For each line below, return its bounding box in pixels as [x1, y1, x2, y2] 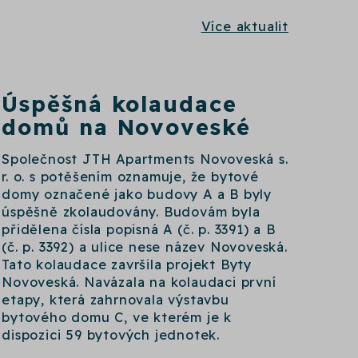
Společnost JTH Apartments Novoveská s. [2, 150, 288, 167]
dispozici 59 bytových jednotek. [2, 326, 221, 343]
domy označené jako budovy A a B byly [2, 185, 272, 202]
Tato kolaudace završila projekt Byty [2, 256, 253, 272]
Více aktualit [201, 18, 288, 35]
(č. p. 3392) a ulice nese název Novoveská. [2, 238, 288, 255]
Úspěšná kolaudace [2, 89, 237, 117]
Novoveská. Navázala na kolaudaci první [2, 273, 276, 290]
